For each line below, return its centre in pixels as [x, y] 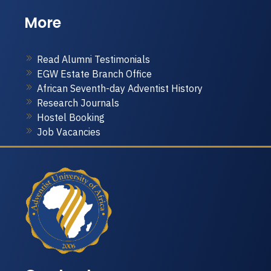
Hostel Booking [71, 117]
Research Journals [78, 103]
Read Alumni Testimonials [93, 59]
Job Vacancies [69, 132]
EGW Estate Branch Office [94, 74]
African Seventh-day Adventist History [120, 88]
